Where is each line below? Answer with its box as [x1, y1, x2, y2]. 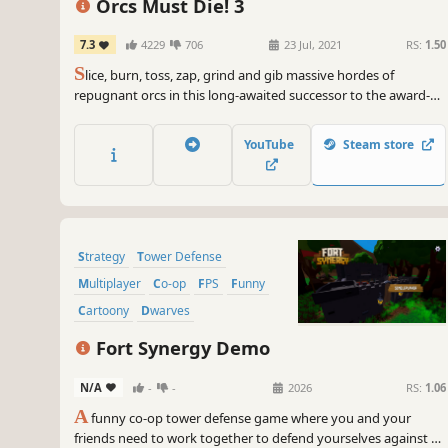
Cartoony [86, 301, 129, 319]
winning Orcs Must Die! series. [74, 106, 252, 125]
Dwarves [150, 301, 190, 319]
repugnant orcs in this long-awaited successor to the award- [74, 86, 430, 105]
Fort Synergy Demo [91, 334, 271, 360]
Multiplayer [89, 274, 141, 292]
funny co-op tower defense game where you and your [88, 408, 411, 427]
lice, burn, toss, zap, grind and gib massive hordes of [85, 66, 394, 85]
